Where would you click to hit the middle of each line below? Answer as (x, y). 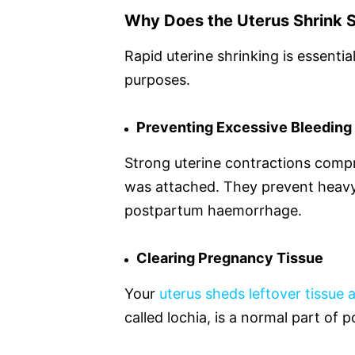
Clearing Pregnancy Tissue (230, 258)
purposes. (157, 79)
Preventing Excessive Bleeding (244, 127)
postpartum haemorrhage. (213, 210)
